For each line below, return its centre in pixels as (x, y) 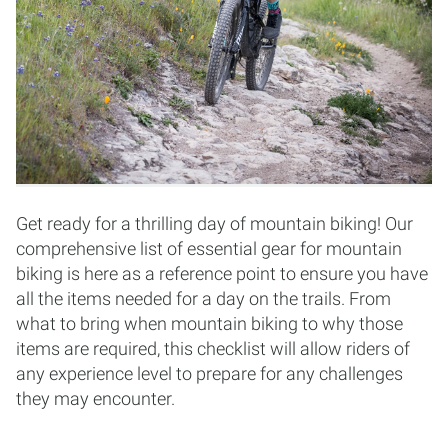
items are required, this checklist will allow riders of (213, 348)
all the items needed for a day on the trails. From (203, 298)
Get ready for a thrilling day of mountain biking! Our (214, 223)
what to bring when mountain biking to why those (209, 323)
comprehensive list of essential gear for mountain (209, 248)
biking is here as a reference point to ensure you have (222, 273)
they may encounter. (95, 398)
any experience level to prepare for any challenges (209, 373)
